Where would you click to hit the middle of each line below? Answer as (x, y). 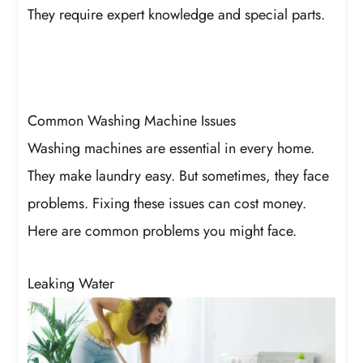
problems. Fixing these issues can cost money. (167, 203)
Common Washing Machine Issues (132, 120)
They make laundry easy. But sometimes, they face (179, 175)
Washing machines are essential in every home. (171, 148)
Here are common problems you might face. (162, 231)
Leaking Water (71, 284)
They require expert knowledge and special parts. (177, 14)
